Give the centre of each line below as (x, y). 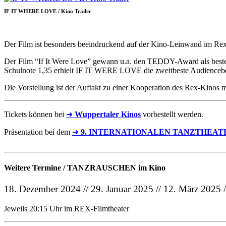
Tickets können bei (35, 115)
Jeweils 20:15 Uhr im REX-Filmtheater (67, 208)
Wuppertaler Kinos (108, 115)
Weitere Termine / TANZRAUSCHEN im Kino (85, 168)
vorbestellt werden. (172, 115)
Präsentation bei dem (38, 132)
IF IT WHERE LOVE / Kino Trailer (48, 11)
